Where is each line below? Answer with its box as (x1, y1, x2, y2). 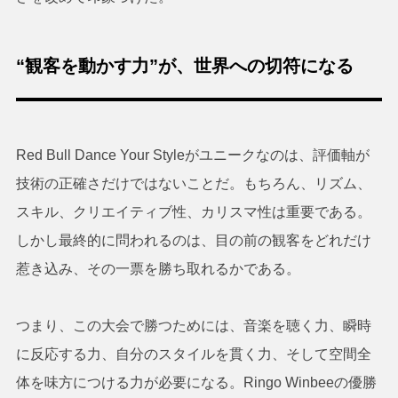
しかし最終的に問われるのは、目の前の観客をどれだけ (15, 233, 371, 249)
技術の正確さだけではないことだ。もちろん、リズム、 (15, 176, 371, 192)
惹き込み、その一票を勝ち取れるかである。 (15, 261, 300, 277)
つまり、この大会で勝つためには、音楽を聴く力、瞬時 (15, 318, 371, 334)
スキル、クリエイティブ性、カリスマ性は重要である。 (15, 204, 371, 220)
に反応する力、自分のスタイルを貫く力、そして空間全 (15, 346, 371, 362)
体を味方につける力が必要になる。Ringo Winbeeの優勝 (15, 375, 377, 391)
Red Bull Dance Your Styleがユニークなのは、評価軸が (15, 147, 370, 163)
